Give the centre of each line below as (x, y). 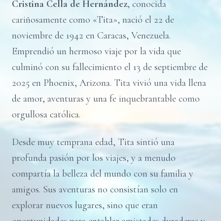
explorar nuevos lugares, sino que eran (85, 205)
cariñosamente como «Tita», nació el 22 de (93, 20)
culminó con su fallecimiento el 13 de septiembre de (110, 67)
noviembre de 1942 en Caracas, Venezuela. (91, 36)
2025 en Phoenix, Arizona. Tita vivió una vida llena (109, 83)
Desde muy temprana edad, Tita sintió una (93, 142)
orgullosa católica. (46, 114)
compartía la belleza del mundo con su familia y (103, 174)
